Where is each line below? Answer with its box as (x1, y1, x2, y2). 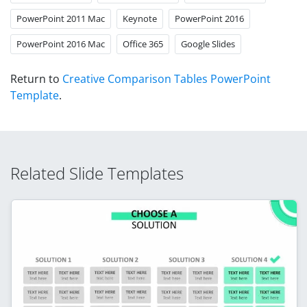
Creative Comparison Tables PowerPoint (62, 71, 271, 86)
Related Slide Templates (10, 161, 184, 184)
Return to (10, 71, 62, 86)
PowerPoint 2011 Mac (16, 12, 105, 25)
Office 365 (123, 37, 163, 50)
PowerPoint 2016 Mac (16, 37, 105, 50)
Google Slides (181, 37, 235, 50)
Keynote (123, 12, 157, 25)
